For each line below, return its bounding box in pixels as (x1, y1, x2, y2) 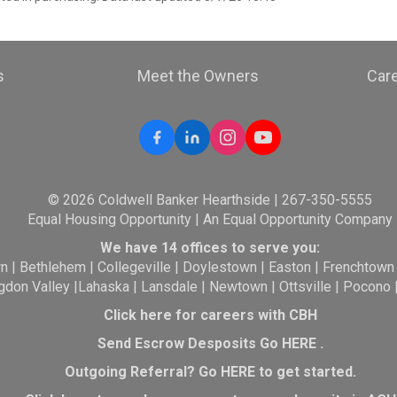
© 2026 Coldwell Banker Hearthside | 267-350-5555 (48, 191, 373, 208)
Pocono (342, 278, 391, 295)
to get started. (254, 363, 356, 380)
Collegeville (97, 259, 172, 276)
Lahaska (77, 278, 129, 295)
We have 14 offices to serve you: (100, 239, 321, 256)
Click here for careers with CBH (103, 307, 317, 323)
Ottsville (278, 278, 331, 295)
